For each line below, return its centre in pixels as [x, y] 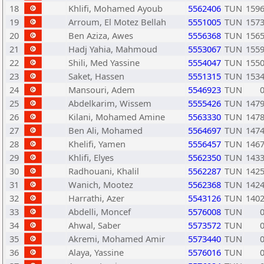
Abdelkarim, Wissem [110, 103]
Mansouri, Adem [102, 90]
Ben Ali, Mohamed [105, 130]
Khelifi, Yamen [97, 144]
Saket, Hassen [96, 76]
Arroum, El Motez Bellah [117, 22]
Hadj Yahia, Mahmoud [113, 49]
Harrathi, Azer [96, 198]
